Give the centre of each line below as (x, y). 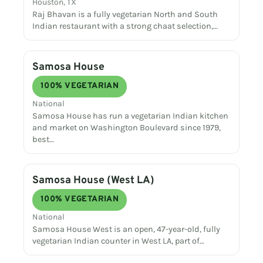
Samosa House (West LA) (94, 180)
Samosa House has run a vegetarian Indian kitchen (131, 116)
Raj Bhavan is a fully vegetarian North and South (125, 15)
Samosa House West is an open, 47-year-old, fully (127, 229)
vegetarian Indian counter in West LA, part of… (119, 241)
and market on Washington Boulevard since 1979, (127, 128)
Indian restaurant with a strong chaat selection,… (125, 26)
